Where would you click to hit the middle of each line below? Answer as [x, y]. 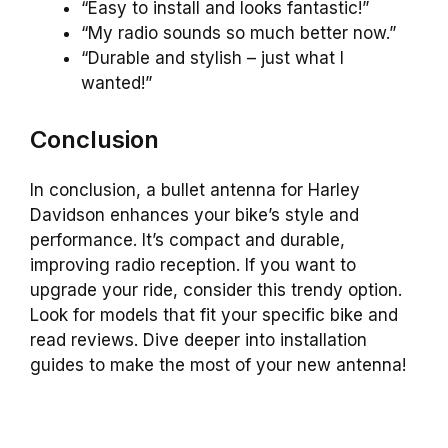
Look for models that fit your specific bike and [214, 314]
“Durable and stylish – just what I [212, 58]
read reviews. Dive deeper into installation [198, 339]
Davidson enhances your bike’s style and [194, 214]
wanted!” [116, 83]
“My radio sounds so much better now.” [238, 33]
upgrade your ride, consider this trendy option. [216, 289]
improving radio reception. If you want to [193, 264]
